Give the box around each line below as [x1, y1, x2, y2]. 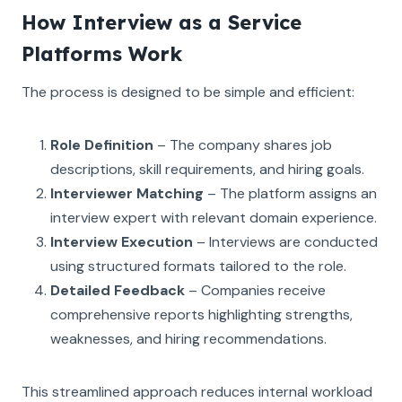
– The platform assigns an [204, 183, 377, 203]
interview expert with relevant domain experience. [50, 207, 377, 227]
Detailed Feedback [50, 280, 185, 300]
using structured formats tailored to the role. [50, 256, 346, 275]
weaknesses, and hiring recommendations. [50, 328, 327, 348]
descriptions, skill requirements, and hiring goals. [50, 159, 364, 179]
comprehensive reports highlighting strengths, [50, 304, 353, 324]
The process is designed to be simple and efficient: [22, 82, 354, 101]
